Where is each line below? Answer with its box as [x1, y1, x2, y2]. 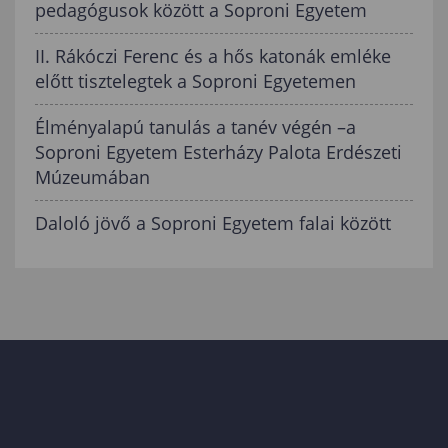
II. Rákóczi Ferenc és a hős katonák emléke [35, 44, 391, 69]
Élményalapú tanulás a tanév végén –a [35, 115, 356, 140]
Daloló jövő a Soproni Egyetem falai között [35, 211, 391, 236]
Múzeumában [35, 165, 150, 190]
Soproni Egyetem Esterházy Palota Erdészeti [35, 140, 402, 165]
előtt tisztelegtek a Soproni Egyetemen [35, 69, 356, 94]
